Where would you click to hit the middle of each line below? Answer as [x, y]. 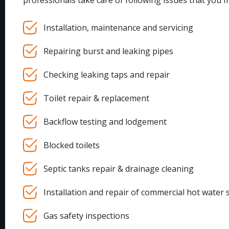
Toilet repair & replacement [96, 98]
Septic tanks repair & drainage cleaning [119, 169]
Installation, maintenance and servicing [118, 28]
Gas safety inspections [86, 216]
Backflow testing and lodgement [105, 122]
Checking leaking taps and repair [107, 75]
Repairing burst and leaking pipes [108, 51]
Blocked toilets [72, 145]
